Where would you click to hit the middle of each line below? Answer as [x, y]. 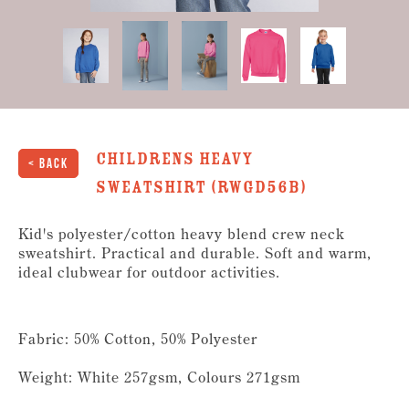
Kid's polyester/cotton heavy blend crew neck [182, 233]
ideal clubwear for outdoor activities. [149, 272]
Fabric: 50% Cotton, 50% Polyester [138, 338]
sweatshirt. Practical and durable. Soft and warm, [195, 252]
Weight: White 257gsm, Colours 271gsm [159, 377]
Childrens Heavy [175, 158]
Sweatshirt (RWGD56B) [201, 187]
